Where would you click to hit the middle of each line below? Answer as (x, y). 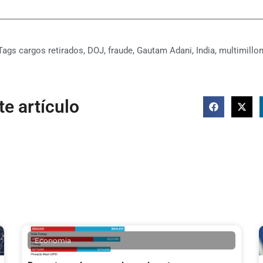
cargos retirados (51, 51)
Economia (53, 241)
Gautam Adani (164, 51)
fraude (120, 51)
